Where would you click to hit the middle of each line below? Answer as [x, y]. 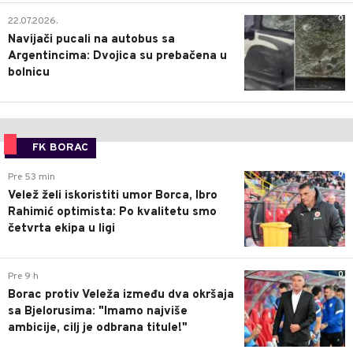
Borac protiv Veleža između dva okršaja [121, 295]
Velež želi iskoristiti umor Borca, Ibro [113, 195]
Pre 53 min [32, 177]
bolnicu [29, 72]
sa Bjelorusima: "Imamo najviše [98, 312]
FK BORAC [60, 147]
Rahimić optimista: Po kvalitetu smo [112, 212]
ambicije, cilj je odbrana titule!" [98, 329]
